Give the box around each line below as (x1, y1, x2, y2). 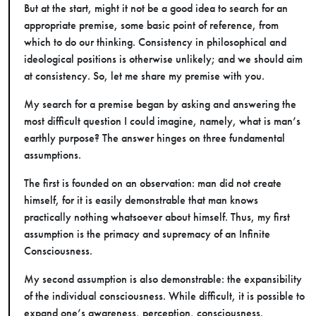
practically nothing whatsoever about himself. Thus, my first (24, 210, 290, 224)
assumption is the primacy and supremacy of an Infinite (24, 227, 270, 241)
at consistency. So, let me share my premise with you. (24, 69, 265, 83)
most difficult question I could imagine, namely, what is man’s (24, 114, 300, 128)
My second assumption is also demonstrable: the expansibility (24, 272, 302, 286)
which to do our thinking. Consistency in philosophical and (24, 35, 286, 49)
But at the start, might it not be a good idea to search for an (24, 1, 288, 15)
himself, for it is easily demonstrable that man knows (24, 193, 258, 207)
